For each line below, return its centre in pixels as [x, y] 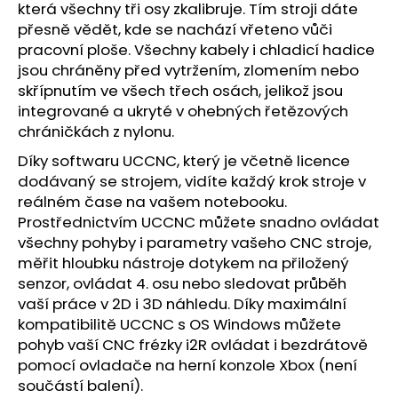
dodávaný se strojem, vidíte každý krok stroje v [192, 182]
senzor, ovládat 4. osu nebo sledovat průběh [182, 284]
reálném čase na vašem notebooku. [152, 202]
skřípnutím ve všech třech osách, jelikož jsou [180, 91]
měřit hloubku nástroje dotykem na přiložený [183, 263]
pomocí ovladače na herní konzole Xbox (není [187, 366]
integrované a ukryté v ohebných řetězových [183, 111]
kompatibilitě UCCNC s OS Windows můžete [179, 325]
